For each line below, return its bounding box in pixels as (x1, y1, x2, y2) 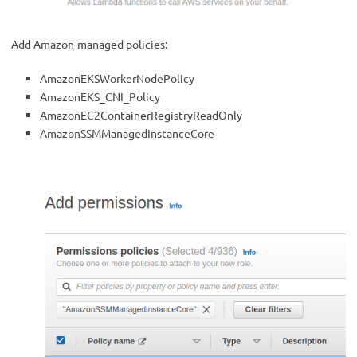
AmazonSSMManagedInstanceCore (40, 126, 214, 141)
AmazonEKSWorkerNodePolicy (40, 71, 194, 86)
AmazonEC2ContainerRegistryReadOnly (40, 108, 242, 123)
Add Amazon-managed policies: (11, 37, 167, 52)
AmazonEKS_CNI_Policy (40, 89, 160, 104)
